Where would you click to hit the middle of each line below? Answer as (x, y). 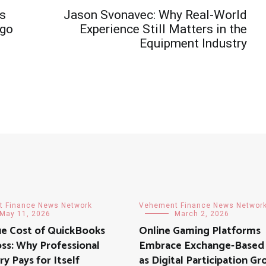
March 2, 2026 (202, 213)
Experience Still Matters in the (163, 29)
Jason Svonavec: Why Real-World (155, 15)
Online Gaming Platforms (200, 231)
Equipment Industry (193, 43)
